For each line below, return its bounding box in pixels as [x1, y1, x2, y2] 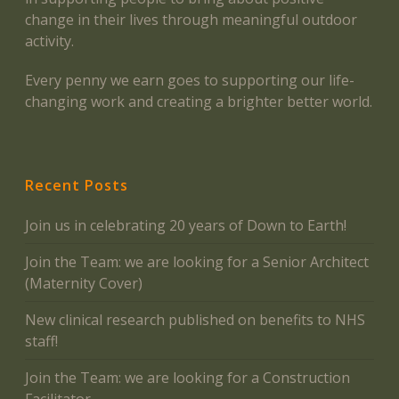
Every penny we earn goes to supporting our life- [25, 69, 354, 90]
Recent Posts [25, 175, 128, 195]
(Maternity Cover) [25, 273, 142, 293]
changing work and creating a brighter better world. [25, 91, 372, 111]
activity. [25, 30, 74, 51]
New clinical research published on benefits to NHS [25, 309, 365, 330]
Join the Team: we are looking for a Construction [25, 367, 350, 387]
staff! [25, 330, 58, 351]
